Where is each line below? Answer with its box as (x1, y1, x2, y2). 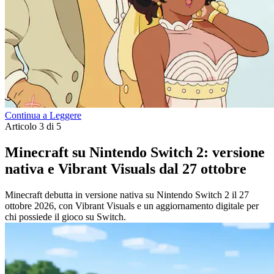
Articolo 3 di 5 (5, 121, 61, 132)
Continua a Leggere (5, 110, 81, 121)
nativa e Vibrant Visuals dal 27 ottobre (5, 161, 246, 177)
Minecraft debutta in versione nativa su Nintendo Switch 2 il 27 (5, 190, 249, 201)
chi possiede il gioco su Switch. (5, 212, 126, 223)
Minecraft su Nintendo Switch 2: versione (5, 144, 265, 161)
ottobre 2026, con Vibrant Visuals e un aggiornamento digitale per (5, 201, 259, 212)
